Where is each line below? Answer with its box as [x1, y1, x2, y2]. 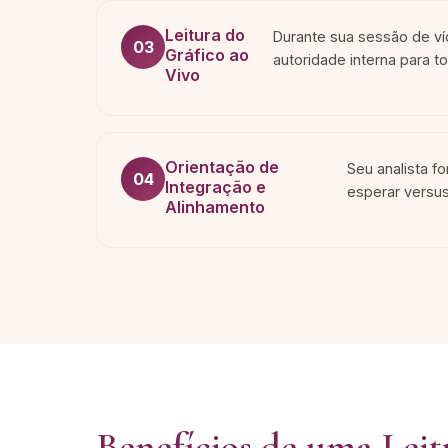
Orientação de [165, 157, 279, 177]
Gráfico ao [165, 45, 249, 65]
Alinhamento [165, 197, 265, 217]
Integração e [165, 177, 266, 197]
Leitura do [165, 25, 245, 45]
